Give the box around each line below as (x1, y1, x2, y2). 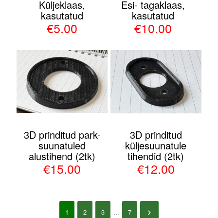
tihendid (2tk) (127, 149, 184, 163)
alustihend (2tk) (29, 149, 96, 163)
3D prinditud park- (23, 127, 101, 142)
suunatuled (38, 138, 86, 153)
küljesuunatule (125, 138, 187, 153)
